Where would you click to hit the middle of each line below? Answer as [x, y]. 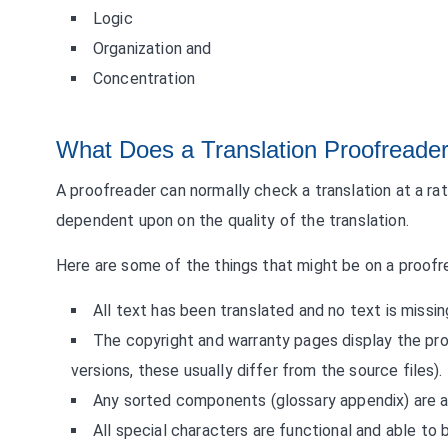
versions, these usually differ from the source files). [257, 370]
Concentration [144, 78]
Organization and [152, 48]
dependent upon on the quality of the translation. [232, 220]
